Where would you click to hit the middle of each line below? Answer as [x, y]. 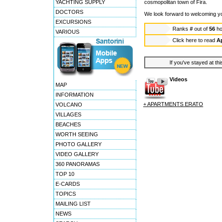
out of [201, 29]
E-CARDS [68, 184]
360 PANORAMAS [78, 164]
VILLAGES [68, 114]
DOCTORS [69, 12]
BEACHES [68, 124]
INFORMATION [75, 95]
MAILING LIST [73, 204]
